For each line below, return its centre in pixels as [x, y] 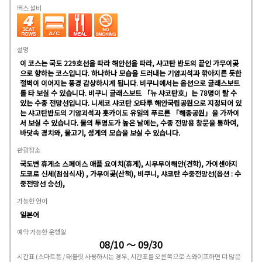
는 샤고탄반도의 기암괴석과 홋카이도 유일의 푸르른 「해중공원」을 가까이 [130, 112]
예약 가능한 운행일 [42, 231]
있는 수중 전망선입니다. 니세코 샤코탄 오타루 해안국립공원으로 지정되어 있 [131, 102]
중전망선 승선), [42, 183]
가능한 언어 [32, 200]
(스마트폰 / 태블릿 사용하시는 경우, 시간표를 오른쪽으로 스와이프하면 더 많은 [137, 256]
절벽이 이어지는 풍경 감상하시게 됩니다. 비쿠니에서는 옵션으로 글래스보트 [130, 82]
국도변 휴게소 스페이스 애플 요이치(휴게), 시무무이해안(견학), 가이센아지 [129, 163]
